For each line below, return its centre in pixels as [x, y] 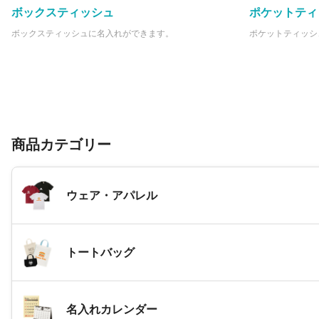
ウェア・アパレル [112, 195]
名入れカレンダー [112, 309]
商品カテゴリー [61, 145]
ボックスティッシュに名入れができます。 [93, 34]
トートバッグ [100, 252]
